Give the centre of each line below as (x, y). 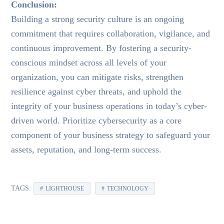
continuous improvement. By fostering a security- (101, 48)
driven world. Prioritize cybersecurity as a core (96, 120)
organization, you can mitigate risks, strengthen (97, 77)
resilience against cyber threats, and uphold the (96, 91)
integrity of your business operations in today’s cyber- (109, 106)
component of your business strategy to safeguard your (111, 135)
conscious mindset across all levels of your (89, 62)
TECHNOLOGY (128, 188)
